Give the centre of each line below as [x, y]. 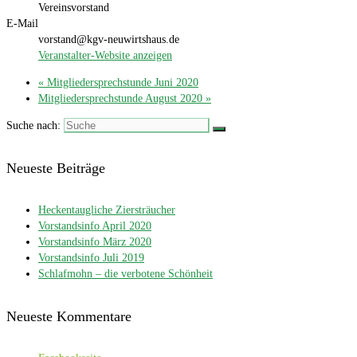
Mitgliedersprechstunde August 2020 [122, 99]
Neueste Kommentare [69, 317]
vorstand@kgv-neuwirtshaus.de [109, 40]
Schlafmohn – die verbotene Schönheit [126, 274]
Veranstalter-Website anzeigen [105, 56]
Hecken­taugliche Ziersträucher [107, 210]
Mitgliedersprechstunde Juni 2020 [121, 83]
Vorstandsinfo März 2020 [95, 242]
